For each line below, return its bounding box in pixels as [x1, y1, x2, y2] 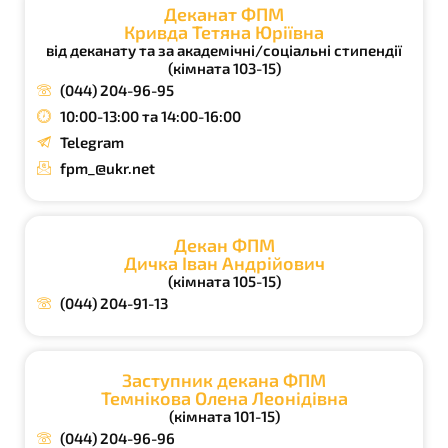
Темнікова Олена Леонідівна [100, 387, 348, 410]
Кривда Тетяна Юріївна [124, 21, 324, 44]
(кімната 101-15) [168, 407, 280, 426]
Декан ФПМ [173, 234, 275, 257]
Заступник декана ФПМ [122, 369, 326, 392]
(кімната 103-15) [167, 59, 281, 78]
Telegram [59, 133, 124, 152]
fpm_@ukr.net [59, 159, 155, 178]
